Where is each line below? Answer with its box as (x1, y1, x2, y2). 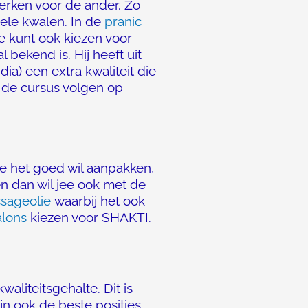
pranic (104, 14, 142, 29)
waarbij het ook (51, 193, 145, 208)
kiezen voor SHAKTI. (27, 210, 151, 225)
